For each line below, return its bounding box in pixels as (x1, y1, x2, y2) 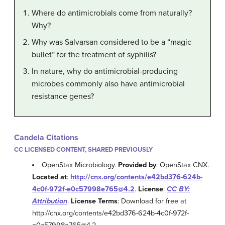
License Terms (71, 197, 118, 206)
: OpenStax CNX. (156, 161, 209, 170)
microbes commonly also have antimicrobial (32, 79, 185, 89)
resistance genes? (32, 91, 94, 102)
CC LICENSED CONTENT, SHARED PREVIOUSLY (14, 146, 153, 154)
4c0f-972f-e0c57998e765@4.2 (32, 185, 135, 194)
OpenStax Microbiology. (42, 161, 119, 170)
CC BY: (167, 185, 190, 194)
